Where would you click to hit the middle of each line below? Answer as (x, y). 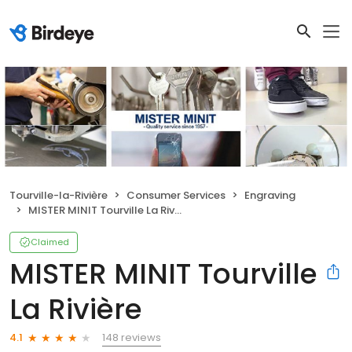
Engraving (270, 195)
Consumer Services (176, 195)
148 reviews (132, 337)
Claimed (50, 242)
